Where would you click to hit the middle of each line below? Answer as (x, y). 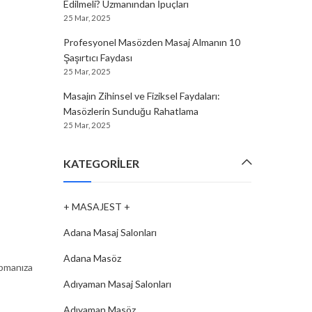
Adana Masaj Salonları (110, 232)
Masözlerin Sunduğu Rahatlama (131, 111)
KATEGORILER (101, 163)
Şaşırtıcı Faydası (98, 57)
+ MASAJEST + (97, 206)
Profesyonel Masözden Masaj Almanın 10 (152, 42)
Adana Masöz (92, 258)
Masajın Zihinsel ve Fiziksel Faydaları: (142, 96)
